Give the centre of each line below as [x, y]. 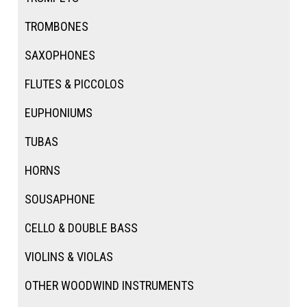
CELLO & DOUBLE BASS [81, 228]
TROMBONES [56, 26]
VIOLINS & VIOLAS [69, 256]
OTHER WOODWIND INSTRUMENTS [109, 285]
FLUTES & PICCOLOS [74, 84]
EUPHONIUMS [58, 112]
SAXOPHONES [60, 55]
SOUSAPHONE [60, 199]
